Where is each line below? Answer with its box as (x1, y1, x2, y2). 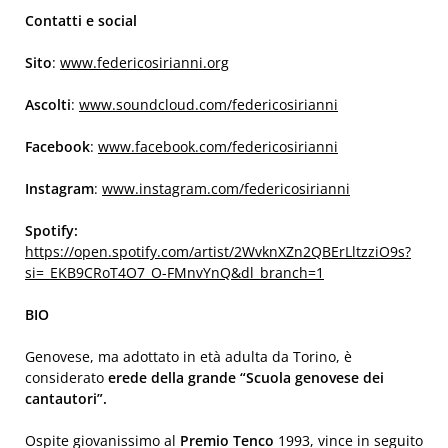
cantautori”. (25, 389, 107, 408)
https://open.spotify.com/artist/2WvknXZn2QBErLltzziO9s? (25, 242, 411, 261)
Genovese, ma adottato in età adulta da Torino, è (25, 347, 352, 366)
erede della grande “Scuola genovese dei (108, 368, 384, 387)
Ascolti (25, 95, 71, 114)
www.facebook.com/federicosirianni (98, 137, 338, 156)
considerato (25, 368, 108, 387)
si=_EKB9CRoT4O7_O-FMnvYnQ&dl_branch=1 (25, 263, 324, 282)
